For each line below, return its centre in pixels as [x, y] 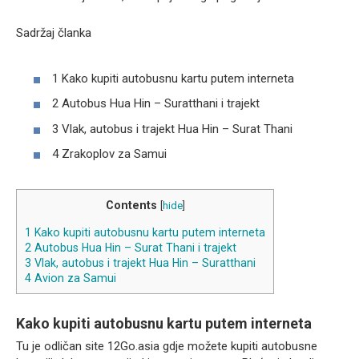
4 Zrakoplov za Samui [109, 154]
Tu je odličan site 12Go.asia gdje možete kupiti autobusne [167, 347]
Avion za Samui [74, 278]
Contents [131, 206]
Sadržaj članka [54, 33]
